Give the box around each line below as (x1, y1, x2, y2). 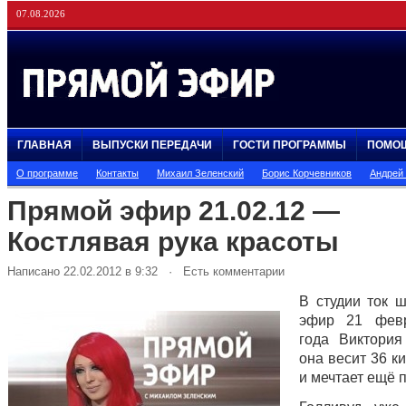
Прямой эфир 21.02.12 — (7, 196, 340, 226)
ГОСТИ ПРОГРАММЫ (233, 139, 346, 151)
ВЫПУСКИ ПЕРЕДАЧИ (92, 139, 212, 151)
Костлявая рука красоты (7, 227, 339, 256)
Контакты (96, 168, 139, 179)
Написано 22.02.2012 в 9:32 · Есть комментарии (7, 265, 285, 278)
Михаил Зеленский (157, 168, 244, 179)
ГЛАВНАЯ (17, 139, 72, 151)
